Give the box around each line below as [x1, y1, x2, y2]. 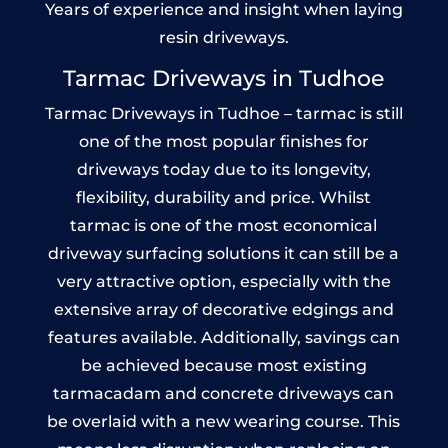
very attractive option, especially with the [56, 271, 391, 291]
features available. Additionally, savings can [47, 327, 400, 347]
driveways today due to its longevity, [76, 159, 371, 179]
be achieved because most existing [80, 355, 367, 375]
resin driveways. [158, 27, 289, 47]
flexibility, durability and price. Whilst [76, 187, 372, 207]
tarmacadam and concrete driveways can [53, 383, 395, 403]
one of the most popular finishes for [78, 131, 369, 151]
